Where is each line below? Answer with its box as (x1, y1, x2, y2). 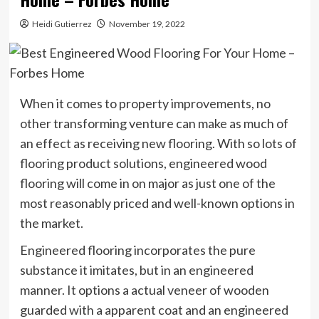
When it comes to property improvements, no (19, 95, 271, 111)
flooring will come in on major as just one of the (19, 174, 276, 191)
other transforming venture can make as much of (19, 115, 288, 131)
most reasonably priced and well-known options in (19, 194, 295, 211)
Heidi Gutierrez (31, 18, 92, 29)
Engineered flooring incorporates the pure (19, 241, 256, 258)
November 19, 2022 (108, 18, 185, 29)
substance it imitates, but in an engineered (19, 261, 253, 278)
